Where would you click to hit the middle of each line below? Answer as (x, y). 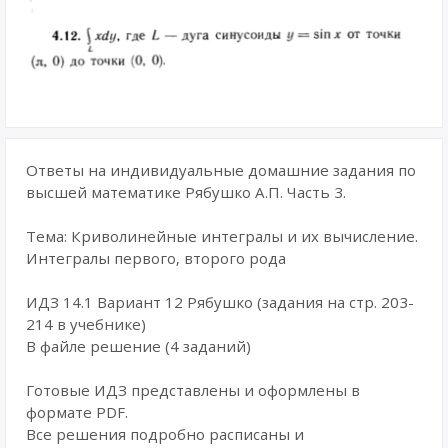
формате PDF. (77, 412)
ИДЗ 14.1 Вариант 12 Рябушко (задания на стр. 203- (220, 302)
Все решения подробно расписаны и (165, 434)
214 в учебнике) (86, 324)
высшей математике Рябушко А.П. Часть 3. (186, 192)
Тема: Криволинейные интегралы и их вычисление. (222, 236)
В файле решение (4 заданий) (138, 346)
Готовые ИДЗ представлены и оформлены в (193, 390)
